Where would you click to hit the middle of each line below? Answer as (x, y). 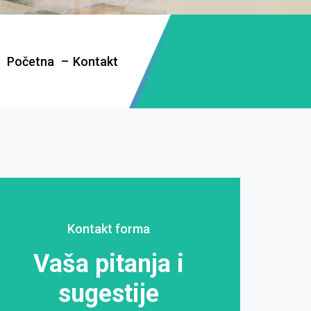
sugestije (108, 294)
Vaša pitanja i (108, 264)
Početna (32, 61)
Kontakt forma (108, 229)
